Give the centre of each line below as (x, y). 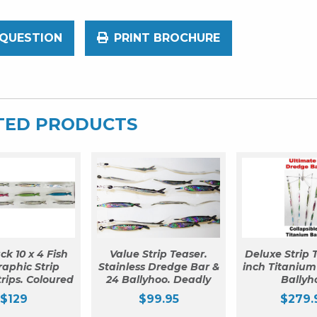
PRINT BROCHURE (167, 38)
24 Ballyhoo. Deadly (158, 280)
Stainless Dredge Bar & (158, 267)
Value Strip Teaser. (158, 254)
